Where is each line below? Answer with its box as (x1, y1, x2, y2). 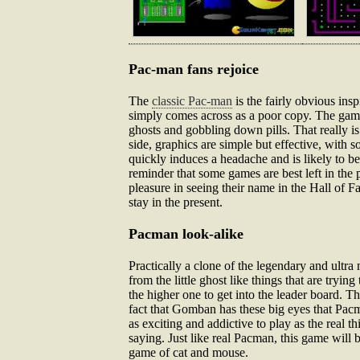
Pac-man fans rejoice (129, 61, 259, 77)
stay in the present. (129, 195, 223, 209)
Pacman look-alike (129, 226, 243, 242)
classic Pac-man (152, 94, 232, 108)
